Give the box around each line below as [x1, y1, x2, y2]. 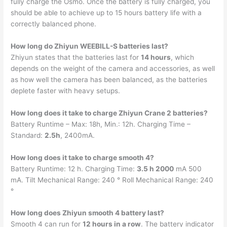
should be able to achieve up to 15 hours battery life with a [11, 8, 202, 17]
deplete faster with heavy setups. [11, 86, 121, 95]
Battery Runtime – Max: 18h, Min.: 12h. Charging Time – [11, 120, 191, 128]
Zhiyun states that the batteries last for [11, 53, 141, 61]
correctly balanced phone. [11, 19, 97, 28]
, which [171, 53, 195, 61]
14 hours [141, 53, 171, 61]
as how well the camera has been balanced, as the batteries [11, 75, 208, 84]
